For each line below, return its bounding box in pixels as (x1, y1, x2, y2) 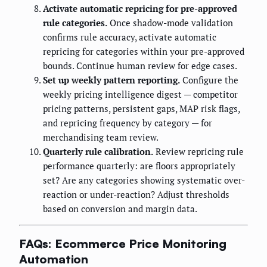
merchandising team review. (43, 131, 159, 144)
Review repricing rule (153, 145, 244, 158)
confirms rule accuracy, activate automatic (43, 31, 216, 44)
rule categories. (43, 17, 107, 29)
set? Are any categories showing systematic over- (43, 174, 245, 187)
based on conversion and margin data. (43, 203, 197, 215)
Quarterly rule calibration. (43, 145, 153, 158)
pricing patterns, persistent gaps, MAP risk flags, (43, 103, 240, 115)
